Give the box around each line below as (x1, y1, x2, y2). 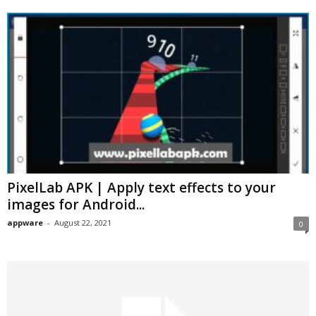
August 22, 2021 (54, 217, 111, 229)
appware (7, 217, 43, 229)
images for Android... (7, 195, 145, 214)
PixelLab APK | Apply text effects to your (7, 178, 276, 197)
